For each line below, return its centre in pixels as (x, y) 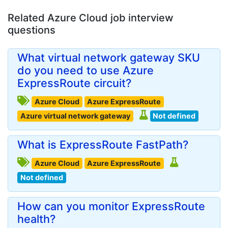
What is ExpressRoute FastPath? (103, 145)
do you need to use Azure (85, 70)
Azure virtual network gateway (75, 116)
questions (32, 30)
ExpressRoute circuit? (74, 83)
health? (36, 219)
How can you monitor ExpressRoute (111, 206)
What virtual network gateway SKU (109, 58)
